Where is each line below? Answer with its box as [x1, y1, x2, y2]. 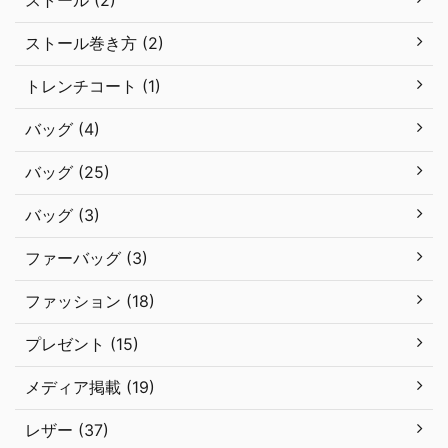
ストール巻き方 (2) [25, 33, 164, 54]
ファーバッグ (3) [25, 248, 148, 269]
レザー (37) [25, 420, 109, 441]
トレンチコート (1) [25, 76, 161, 97]
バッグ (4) [25, 119, 100, 140]
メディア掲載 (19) [25, 377, 155, 398]
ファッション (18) [25, 291, 155, 312]
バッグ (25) [25, 162, 110, 183]
